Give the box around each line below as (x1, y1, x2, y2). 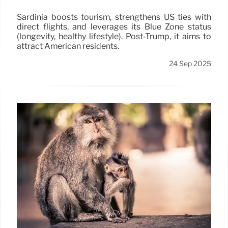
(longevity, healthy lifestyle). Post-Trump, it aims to (17, 32, 211, 42)
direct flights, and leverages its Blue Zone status (17, 22, 211, 32)
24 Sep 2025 (169, 59, 211, 69)
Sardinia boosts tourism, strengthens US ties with (17, 12, 211, 22)
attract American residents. (17, 41, 119, 51)
